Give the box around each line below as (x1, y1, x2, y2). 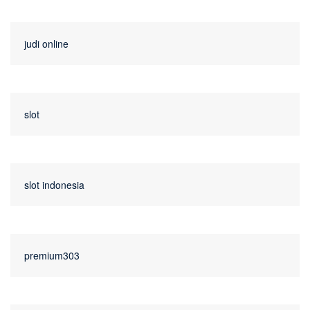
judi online (24, 37, 69, 51)
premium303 (24, 248, 80, 263)
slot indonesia (24, 178, 84, 192)
